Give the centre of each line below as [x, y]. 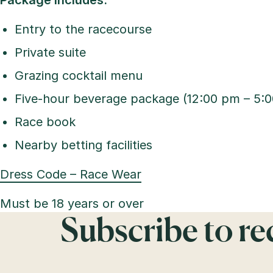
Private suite [50, 52]
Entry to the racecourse [83, 29]
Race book [45, 122]
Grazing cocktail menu [79, 76]
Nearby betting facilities [83, 145]
